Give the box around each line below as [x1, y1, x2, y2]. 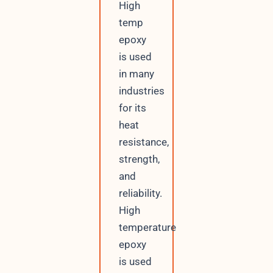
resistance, [118, 136, 169, 149]
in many [118, 68, 154, 80]
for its [118, 102, 146, 115]
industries [118, 85, 165, 97]
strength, [118, 153, 160, 166]
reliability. [118, 187, 162, 200]
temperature [118, 221, 176, 234]
